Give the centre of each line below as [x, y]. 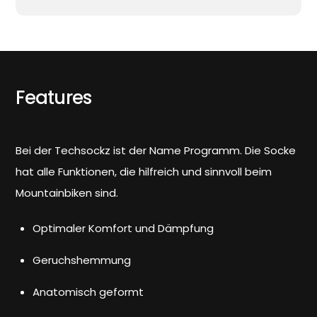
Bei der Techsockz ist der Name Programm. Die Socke [156, 151]
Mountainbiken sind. [67, 193]
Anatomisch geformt [88, 292]
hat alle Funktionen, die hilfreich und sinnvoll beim [144, 172]
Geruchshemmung [82, 260]
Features [54, 98]
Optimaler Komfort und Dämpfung [123, 228]
